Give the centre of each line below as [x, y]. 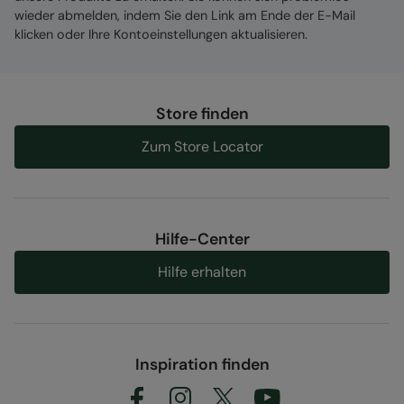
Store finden [202, 113]
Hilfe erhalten [202, 271]
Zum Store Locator [202, 146]
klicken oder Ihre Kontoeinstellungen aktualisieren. [161, 34]
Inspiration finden [202, 364]
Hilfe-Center [202, 239]
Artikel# [308, 34]
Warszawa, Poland [89, 14]
